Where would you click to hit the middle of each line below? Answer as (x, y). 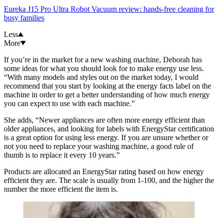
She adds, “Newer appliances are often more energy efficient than (104, 120)
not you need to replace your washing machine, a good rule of (99, 146)
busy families (24, 18)
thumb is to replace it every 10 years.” (62, 155)
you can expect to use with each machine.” (69, 104)
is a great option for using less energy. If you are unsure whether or (106, 138)
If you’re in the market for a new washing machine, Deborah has (103, 60)
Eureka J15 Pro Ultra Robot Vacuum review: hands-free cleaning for (109, 9)
